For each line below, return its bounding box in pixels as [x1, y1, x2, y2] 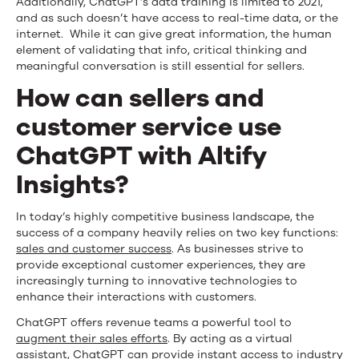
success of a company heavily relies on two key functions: [16, 224, 338, 240]
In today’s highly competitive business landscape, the [16, 208, 314, 224]
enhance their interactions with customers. [16, 288, 256, 305]
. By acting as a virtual [167, 330, 292, 346]
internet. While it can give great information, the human [16, 26, 332, 42]
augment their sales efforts [16, 330, 167, 346]
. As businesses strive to [171, 240, 304, 256]
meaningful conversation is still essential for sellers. [16, 58, 305, 74]
